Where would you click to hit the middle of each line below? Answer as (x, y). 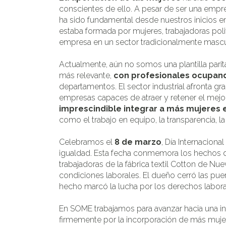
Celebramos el (87, 142)
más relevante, (85, 75)
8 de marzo (138, 142)
